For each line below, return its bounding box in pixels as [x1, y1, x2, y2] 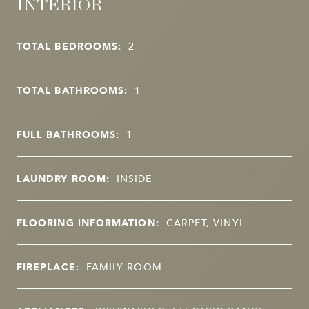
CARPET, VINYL [166, 215, 245, 230]
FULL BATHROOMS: [17, 126, 120, 142]
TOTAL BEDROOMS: [17, 38, 122, 54]
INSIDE [117, 170, 153, 186]
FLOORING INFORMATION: [17, 215, 159, 230]
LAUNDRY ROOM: [17, 170, 110, 186]
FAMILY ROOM [86, 259, 162, 275]
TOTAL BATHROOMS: [17, 82, 128, 98]
